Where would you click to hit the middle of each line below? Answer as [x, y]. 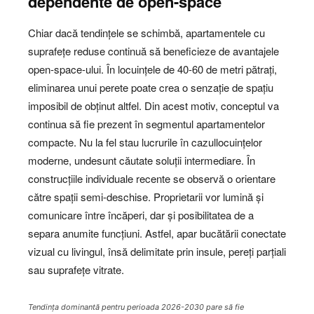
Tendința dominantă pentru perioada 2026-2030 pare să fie [136, 307]
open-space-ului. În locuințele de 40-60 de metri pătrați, [152, 69]
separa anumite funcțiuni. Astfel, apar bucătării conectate [157, 233]
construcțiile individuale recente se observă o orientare [152, 179]
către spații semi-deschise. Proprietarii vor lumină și [146, 197]
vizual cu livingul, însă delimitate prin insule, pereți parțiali [157, 252]
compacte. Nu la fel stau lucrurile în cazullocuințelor [145, 142]
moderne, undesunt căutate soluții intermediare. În [142, 161]
